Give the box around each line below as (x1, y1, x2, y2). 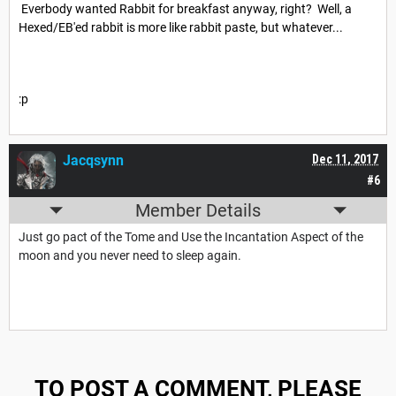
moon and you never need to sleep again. (19, 248, 241, 263)
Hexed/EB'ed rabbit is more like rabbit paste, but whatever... (19, 19, 343, 34)
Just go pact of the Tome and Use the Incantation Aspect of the (19, 230, 363, 245)
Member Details (135, 200, 261, 222)
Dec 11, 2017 (312, 152, 378, 167)
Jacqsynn (63, 152, 124, 170)
